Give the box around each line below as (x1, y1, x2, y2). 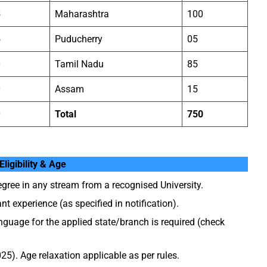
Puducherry (55, 33, 103, 45)
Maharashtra (55, 8, 109, 20)
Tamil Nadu (55, 58, 104, 70)
